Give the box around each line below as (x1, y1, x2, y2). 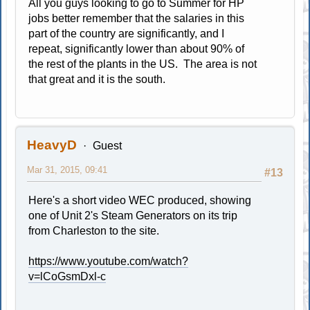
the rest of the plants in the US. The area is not (28, 57, 257, 70)
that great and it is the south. (28, 73, 166, 85)
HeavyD (27, 137, 77, 152)
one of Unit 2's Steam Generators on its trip (28, 209, 238, 221)
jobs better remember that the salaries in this (28, 12, 245, 24)
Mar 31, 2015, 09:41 (27, 164, 108, 175)
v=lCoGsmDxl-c (28, 270, 107, 282)
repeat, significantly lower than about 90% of (28, 42, 245, 55)
